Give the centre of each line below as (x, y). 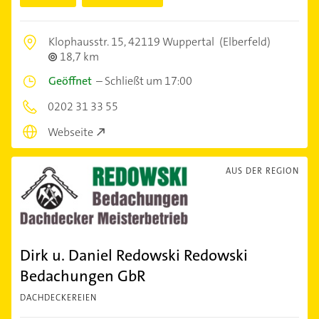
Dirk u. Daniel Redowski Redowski (134, 256)
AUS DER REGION (262, 171)
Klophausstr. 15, (88, 41)
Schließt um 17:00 (148, 80)
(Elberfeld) (244, 41)
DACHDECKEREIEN (58, 298)
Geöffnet (70, 80)
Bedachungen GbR (83, 276)
